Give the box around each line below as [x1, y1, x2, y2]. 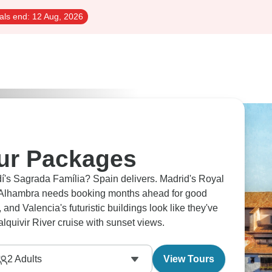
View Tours [163, 254, 214, 264]
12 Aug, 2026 [30, 12, 83, 21]
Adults [12, 254, 42, 264]
